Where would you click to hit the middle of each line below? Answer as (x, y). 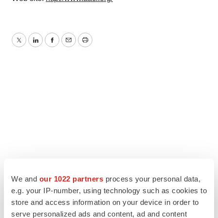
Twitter (30, 46)
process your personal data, (152, 179)
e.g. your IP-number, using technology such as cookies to (109, 190)
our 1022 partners (71, 179)
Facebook (69, 46)
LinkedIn (50, 46)
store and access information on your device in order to (105, 202)
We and (25, 179)
